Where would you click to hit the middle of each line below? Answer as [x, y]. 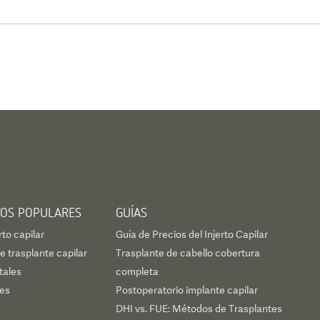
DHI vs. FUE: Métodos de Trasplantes [199, 309]
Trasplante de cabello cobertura [188, 253]
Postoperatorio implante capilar [187, 290]
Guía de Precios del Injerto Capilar [192, 234]
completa [137, 271]
